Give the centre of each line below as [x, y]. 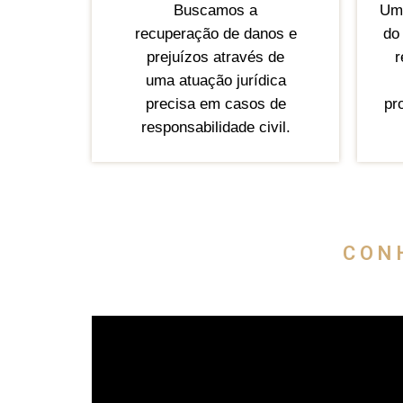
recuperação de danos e [215, 34]
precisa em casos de [215, 104]
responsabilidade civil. [215, 128]
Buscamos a [215, 11]
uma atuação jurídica [215, 81]
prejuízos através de [215, 58]
